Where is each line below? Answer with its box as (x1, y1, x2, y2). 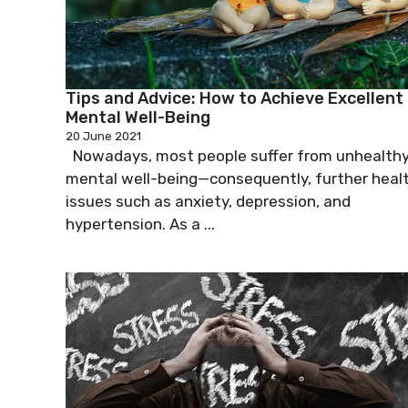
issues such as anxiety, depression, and (66, 191, 351, 210)
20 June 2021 (66, 128, 141, 143)
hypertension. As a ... (66, 214, 215, 233)
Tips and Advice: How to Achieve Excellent (66, 87, 403, 108)
